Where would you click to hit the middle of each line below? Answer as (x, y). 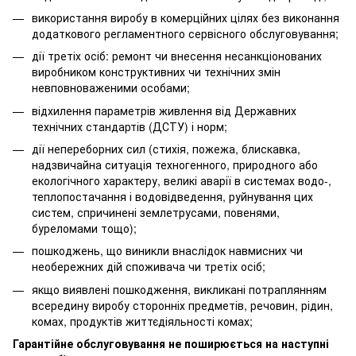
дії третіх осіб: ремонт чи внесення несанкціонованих (177, 56)
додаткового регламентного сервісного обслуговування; (185, 33)
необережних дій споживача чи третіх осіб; (149, 267)
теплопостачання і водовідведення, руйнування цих (172, 197)
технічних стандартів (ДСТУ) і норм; (130, 126)
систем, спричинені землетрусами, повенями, (156, 213)
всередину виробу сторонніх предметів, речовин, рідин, (182, 305)
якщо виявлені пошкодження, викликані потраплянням (179, 289)
